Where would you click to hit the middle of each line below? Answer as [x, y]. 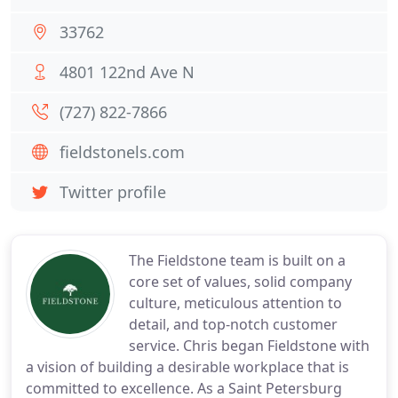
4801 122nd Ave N [127, 72]
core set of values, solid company [240, 282]
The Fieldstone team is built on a [237, 260]
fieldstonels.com [122, 152]
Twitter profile [113, 192]
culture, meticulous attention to [235, 303]
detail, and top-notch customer [233, 324]
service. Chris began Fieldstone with [249, 346]
